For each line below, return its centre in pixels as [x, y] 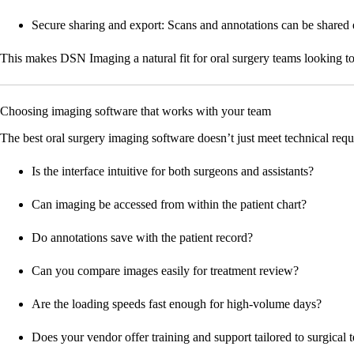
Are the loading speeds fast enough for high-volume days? [177, 304]
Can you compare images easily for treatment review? [165, 271]
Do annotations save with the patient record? [142, 238]
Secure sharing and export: [98, 25]
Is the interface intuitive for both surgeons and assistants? [173, 171]
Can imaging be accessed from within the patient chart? [169, 205]
